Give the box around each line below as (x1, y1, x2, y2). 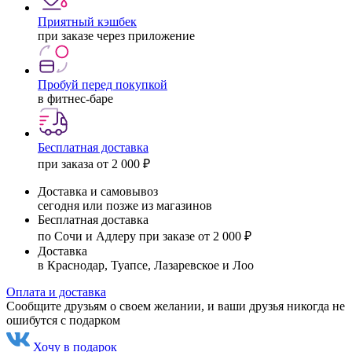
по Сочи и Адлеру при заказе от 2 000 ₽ (38, 229, 251, 243)
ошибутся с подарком (6, 313, 120, 327)
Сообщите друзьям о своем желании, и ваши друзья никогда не (6, 299, 345, 313)
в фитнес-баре (38, 91, 113, 105)
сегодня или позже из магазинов (38, 198, 212, 212)
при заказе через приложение (38, 28, 195, 42)
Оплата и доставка (6, 284, 106, 299)
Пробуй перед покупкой (38, 77, 167, 91)
